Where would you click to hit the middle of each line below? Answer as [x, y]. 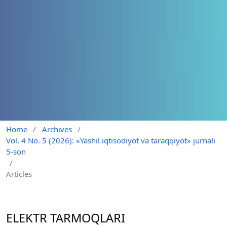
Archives [57, 129]
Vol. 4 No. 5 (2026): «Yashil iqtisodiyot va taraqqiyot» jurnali [111, 140]
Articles [19, 174]
